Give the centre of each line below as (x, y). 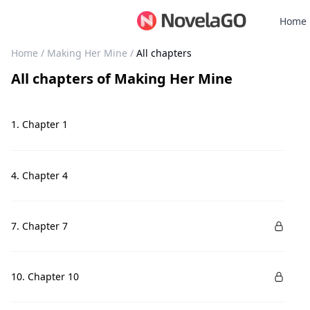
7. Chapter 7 (39, 226)
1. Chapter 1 (39, 124)
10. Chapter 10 (45, 276)
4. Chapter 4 (39, 175)
